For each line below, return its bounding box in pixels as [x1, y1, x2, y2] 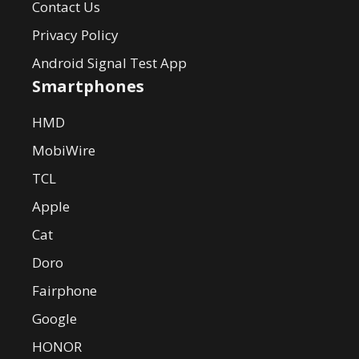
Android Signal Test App [32, 54, 187, 72]
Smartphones [32, 75, 144, 97]
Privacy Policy [32, 26, 119, 44]
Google [32, 309, 77, 328]
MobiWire [32, 141, 95, 159]
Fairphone [32, 281, 97, 300]
